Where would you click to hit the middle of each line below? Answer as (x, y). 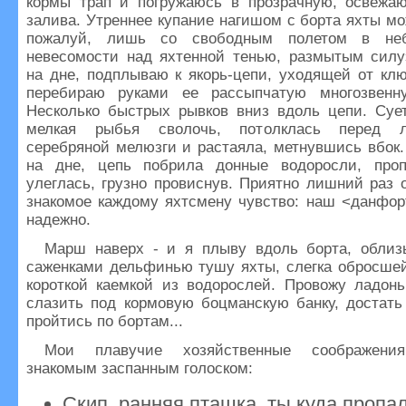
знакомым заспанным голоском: (140, 368)
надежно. (58, 220)
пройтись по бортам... (105, 321)
